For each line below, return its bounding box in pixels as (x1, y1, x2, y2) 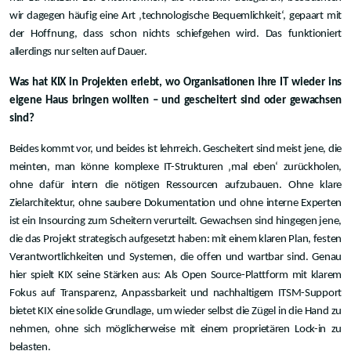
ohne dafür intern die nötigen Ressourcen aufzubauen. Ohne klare (9, 179, 342, 192)
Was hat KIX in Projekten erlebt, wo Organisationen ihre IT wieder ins (9, 77, 342, 89)
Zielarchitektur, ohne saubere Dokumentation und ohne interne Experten (9, 197, 342, 210)
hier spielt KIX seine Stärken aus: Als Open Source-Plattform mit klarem (9, 270, 342, 282)
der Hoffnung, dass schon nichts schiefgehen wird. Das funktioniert (9, 28, 342, 41)
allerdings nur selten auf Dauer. (9, 46, 147, 59)
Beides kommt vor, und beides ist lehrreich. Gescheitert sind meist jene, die (9, 143, 342, 156)
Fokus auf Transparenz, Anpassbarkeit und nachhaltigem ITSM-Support (9, 288, 342, 300)
